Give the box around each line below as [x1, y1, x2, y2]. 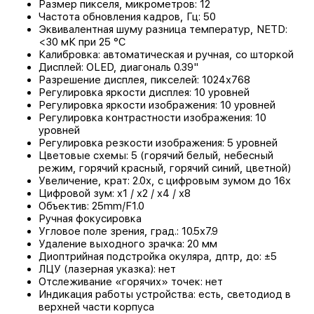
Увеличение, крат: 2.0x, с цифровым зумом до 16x [39, 174, 291, 187]
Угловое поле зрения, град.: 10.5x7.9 [39, 224, 218, 238]
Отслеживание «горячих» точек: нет [39, 275, 223, 288]
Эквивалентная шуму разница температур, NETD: [39, 22, 287, 36]
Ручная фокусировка [39, 212, 142, 225]
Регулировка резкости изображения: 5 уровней [39, 136, 278, 149]
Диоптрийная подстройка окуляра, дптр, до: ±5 [39, 250, 277, 263]
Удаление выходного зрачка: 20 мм [39, 237, 217, 250]
